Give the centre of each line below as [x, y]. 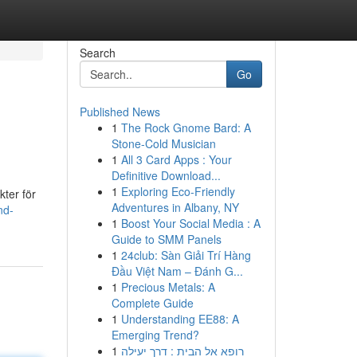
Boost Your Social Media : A [190, 223]
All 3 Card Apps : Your [176, 159]
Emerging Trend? [155, 335]
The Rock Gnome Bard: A [186, 127]
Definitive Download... [166, 175]
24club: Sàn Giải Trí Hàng [186, 255]
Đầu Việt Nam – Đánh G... [177, 271]
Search [97, 53]
